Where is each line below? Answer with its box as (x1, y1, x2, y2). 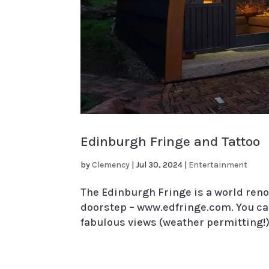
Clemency (92, 160, 130, 171)
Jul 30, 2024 (136, 160, 183, 171)
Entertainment (189, 160, 248, 171)
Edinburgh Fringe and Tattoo (80, 133, 261, 150)
